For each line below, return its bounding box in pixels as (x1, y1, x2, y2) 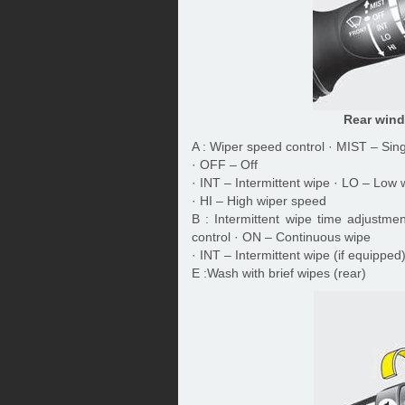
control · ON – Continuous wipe (192, 230, 371, 244)
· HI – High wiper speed (192, 193, 326, 208)
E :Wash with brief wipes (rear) (192, 266, 366, 280)
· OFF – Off (192, 157, 258, 172)
